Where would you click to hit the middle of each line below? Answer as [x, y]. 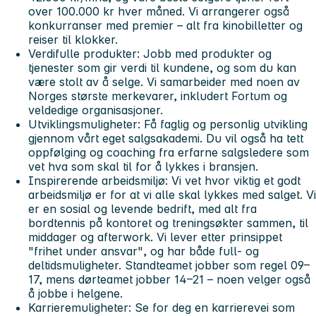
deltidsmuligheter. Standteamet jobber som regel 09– [169, 266]
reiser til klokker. [73, 40]
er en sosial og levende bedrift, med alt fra [142, 209]
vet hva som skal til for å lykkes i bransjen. [143, 167]
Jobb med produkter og [206, 54]
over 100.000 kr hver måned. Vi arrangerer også [159, 12]
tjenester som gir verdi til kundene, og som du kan [162, 68]
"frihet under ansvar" [86, 251]
